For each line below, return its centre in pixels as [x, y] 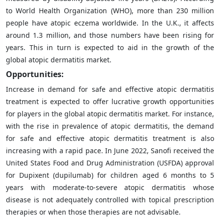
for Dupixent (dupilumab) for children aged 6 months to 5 [110, 175]
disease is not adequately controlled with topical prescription [110, 199]
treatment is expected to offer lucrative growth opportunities [110, 101]
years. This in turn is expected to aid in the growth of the [110, 47]
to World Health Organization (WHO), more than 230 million [110, 10]
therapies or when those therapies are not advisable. [93, 212]
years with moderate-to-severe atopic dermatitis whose [110, 187]
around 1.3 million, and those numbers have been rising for [110, 35]
